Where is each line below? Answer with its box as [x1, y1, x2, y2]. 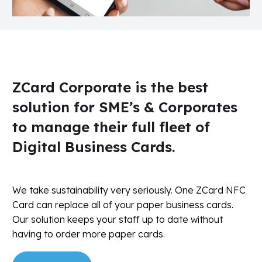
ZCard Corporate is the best [12, 78, 208, 96]
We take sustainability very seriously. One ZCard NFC [12, 184, 246, 196]
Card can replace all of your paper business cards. [12, 198, 233, 211]
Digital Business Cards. [12, 137, 175, 156]
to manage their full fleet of [12, 118, 210, 136]
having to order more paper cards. [12, 227, 165, 240]
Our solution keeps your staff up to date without [12, 213, 223, 225]
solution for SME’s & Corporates [12, 98, 237, 116]
